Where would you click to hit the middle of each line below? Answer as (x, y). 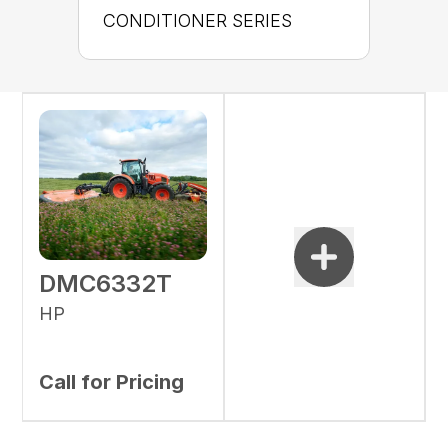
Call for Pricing (112, 382)
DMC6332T (106, 284)
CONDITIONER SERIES (197, 21)
